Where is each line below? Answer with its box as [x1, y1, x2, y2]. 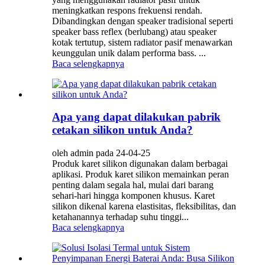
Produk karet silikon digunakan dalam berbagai [52, 159, 228, 169]
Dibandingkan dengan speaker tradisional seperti [52, 15, 233, 26]
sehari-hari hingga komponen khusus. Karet [52, 190, 215, 201]
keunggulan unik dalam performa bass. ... [52, 47, 206, 58]
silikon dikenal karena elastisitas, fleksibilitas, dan [52, 201, 236, 212]
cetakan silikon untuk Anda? [52, 124, 193, 137]
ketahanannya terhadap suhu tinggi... [52, 212, 189, 222]
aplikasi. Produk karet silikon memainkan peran [52, 169, 229, 180]
